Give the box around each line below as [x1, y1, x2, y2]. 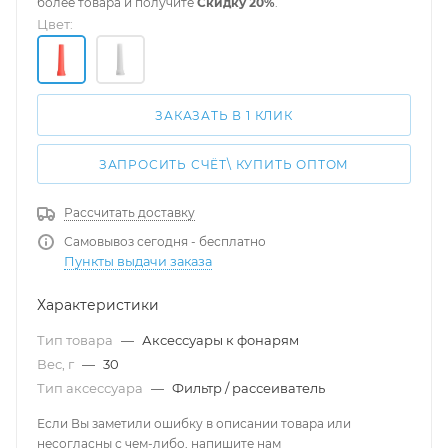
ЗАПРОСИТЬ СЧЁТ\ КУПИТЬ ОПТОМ [98, 156, 350, 172]
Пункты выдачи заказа [64, 253, 212, 269]
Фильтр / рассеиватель [172, 379, 325, 396]
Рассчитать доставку [64, 204, 195, 220]
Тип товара [37, 331, 116, 348]
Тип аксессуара [37, 379, 146, 396]
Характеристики [37, 295, 159, 314]
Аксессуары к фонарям [142, 331, 299, 348]
